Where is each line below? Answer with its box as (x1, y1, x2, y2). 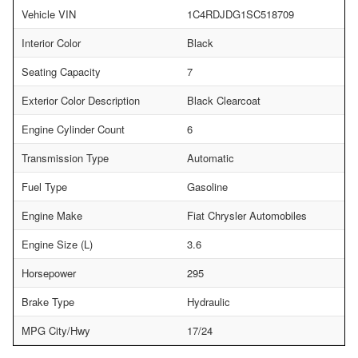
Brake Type (22, 294, 74, 310)
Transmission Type (22, 150, 109, 166)
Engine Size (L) (22, 237, 93, 253)
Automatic (187, 150, 234, 166)
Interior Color (22, 35, 81, 51)
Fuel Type (22, 179, 67, 195)
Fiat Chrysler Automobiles (187, 208, 307, 224)
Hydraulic (187, 294, 230, 310)
